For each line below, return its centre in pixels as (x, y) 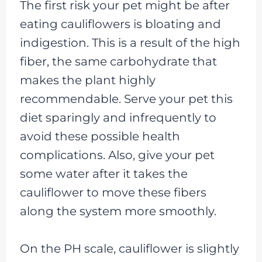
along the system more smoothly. (118, 211)
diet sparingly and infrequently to (118, 118)
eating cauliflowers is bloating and (120, 24)
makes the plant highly (87, 80)
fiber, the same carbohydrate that (118, 62)
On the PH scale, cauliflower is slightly (129, 249)
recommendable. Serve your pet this (126, 99)
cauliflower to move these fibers (113, 193)
